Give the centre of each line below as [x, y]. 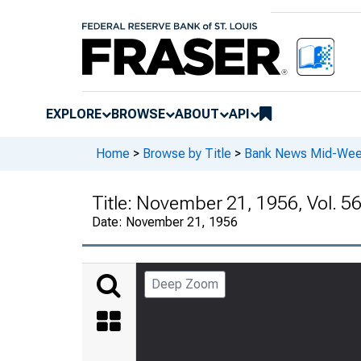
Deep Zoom [185, 284]
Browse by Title [187, 154]
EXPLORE [74, 114]
